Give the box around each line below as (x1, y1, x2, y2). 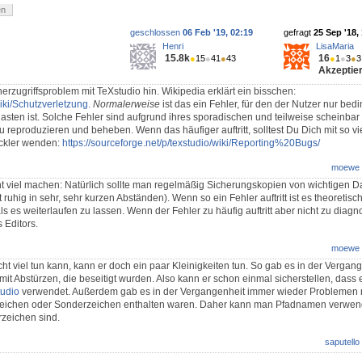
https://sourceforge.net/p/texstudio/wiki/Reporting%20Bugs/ (62, 137, 320, 149)
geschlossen (130, 27, 183, 38)
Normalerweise (93, 99, 160, 111)
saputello (325, 337, 360, 347)
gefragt (284, 27, 314, 38)
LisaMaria (316, 41, 354, 52)
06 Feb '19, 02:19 (183, 27, 253, 38)
